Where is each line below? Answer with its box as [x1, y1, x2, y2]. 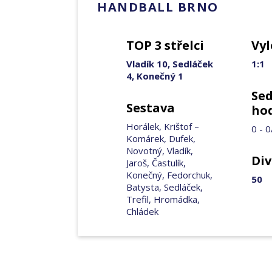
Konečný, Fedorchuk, [126, 169, 212, 181]
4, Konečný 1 [126, 70, 183, 82]
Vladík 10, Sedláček [126, 58, 213, 70]
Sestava [126, 100, 175, 116]
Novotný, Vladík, [126, 144, 193, 157]
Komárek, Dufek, [126, 132, 195, 144]
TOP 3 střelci [126, 37, 204, 53]
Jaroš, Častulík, [126, 157, 186, 169]
